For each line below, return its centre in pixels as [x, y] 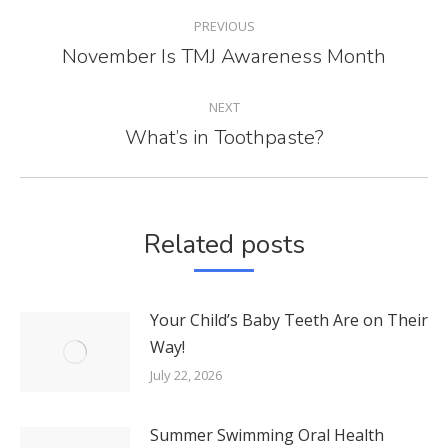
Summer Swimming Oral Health [267, 434]
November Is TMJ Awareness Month [224, 56]
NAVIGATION [131, 50]
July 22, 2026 [186, 374]
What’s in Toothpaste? [224, 137]
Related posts [224, 244]
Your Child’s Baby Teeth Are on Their [289, 319]
